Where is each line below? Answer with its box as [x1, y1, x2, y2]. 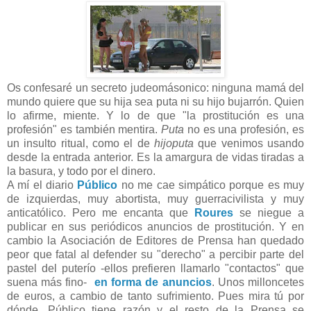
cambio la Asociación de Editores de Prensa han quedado [7, 235, 304, 247]
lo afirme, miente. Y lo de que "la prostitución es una [7, 110, 304, 122]
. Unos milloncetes [211, 276, 305, 289]
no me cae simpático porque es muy [117, 179, 305, 192]
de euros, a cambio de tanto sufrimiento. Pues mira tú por [7, 290, 304, 303]
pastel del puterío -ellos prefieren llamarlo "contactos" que [7, 262, 304, 275]
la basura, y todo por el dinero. [7, 165, 155, 178]
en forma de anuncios [94, 276, 212, 289]
